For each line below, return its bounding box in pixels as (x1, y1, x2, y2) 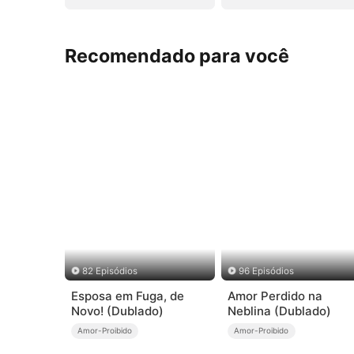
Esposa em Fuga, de (70, 288, 184, 303)
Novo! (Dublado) (70, 303, 164, 318)
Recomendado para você (65, 43, 290, 67)
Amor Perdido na (227, 288, 322, 303)
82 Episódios (81, 265, 137, 277)
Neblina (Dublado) (227, 303, 331, 318)
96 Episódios (239, 265, 295, 277)
